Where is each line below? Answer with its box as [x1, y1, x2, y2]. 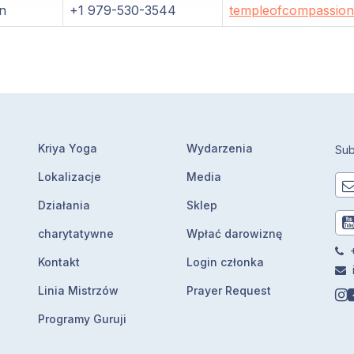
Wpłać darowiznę [186, 227, 282, 240]
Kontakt [37, 255, 80, 269]
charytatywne [37, 227, 114, 240]
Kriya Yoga [37, 141, 97, 155]
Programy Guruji [37, 312, 126, 326]
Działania [37, 198, 90, 212]
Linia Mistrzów [37, 284, 119, 297]
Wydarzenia [186, 141, 253, 155]
